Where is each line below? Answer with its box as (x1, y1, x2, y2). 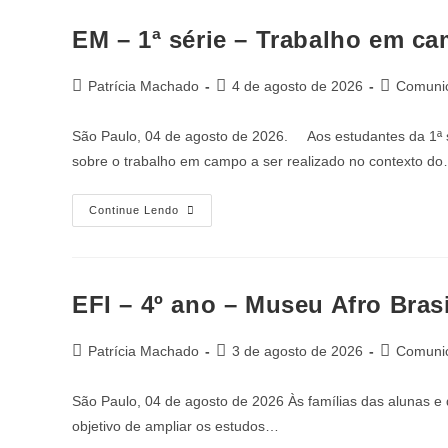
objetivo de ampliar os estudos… (72, 418, 279, 434)
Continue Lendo (89, 204, 179, 216)
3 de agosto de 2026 (232, 343, 363, 359)
